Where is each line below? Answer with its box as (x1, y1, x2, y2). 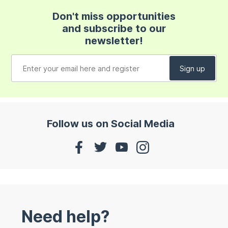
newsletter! (84, 35, 143, 47)
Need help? (21, 206, 110, 226)
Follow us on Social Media (46, 118, 175, 130)
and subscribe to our (62, 22, 166, 35)
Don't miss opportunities (52, 10, 176, 23)
